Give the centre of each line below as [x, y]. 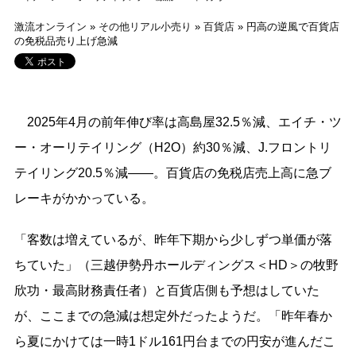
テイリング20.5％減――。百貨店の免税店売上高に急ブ [172, 172]
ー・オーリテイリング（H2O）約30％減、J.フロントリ [172, 147]
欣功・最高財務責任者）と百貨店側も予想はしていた [166, 290]
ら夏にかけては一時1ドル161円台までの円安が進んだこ [174, 341]
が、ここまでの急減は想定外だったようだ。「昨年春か [173, 315]
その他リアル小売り [145, 26]
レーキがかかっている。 [90, 198]
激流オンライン [50, 26]
